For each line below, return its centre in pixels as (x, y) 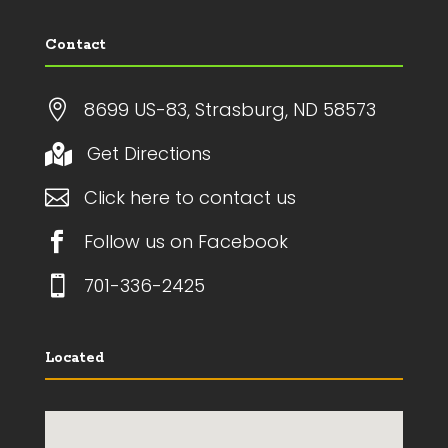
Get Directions (148, 153)
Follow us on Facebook (185, 241)
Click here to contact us (189, 197)
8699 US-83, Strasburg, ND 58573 (229, 109)
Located (74, 357)
